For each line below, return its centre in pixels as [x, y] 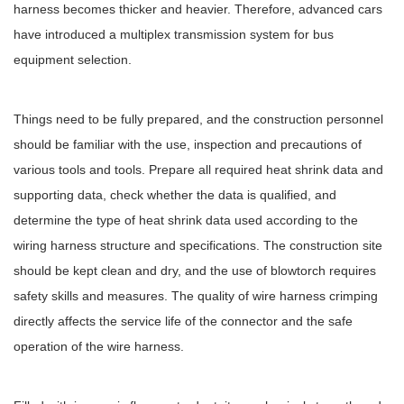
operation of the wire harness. [99, 346]
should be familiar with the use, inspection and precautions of [188, 144]
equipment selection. [73, 59]
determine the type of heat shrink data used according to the [186, 220]
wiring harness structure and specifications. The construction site [198, 245]
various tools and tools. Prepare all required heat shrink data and [198, 169]
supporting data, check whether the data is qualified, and [175, 194]
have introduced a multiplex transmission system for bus [174, 34]
